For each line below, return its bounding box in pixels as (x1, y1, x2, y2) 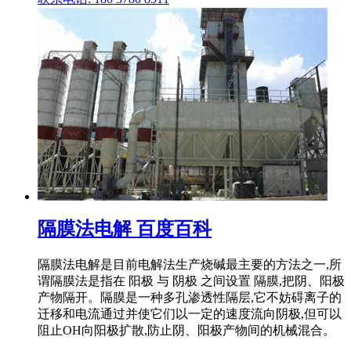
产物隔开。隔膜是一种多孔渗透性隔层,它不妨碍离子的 (38, 290, 342, 304)
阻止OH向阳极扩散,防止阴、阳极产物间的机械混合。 (38, 323, 335, 337)
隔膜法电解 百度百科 (38, 218, 212, 239)
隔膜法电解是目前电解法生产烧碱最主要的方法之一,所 (38, 257, 342, 271)
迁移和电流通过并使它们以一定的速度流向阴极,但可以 (38, 306, 342, 320)
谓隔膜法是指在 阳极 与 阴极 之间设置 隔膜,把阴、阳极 (38, 273, 345, 288)
